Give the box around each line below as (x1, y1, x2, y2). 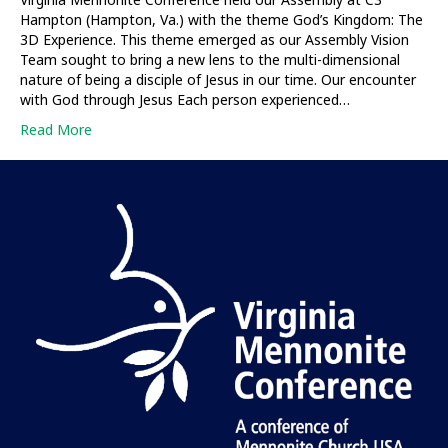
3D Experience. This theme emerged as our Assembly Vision (20, 29, 409, 49)
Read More (20, 119, 92, 139)
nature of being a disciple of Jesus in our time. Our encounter (20, 69, 416, 89)
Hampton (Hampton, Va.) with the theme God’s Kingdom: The (20, 9, 423, 29)
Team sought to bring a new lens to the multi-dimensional (20, 49, 400, 69)
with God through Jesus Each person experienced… (20, 89, 350, 109)
